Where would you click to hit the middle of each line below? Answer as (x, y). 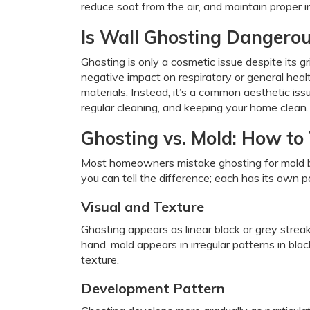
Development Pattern (153, 288)
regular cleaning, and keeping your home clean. (195, 107)
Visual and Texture (143, 207)
